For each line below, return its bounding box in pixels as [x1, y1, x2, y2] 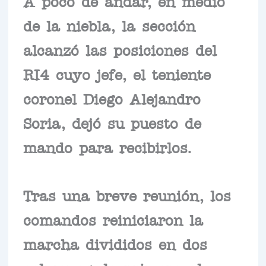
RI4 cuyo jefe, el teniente [23, 69, 211, 77]
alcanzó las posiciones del [23, 45, 217, 53]
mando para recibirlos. [23, 142, 192, 150]
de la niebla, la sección [23, 21, 195, 28]
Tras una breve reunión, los [23, 191, 231, 198]
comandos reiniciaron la [23, 215, 203, 223]
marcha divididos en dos [23, 239, 207, 247]
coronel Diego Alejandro [23, 94, 201, 102]
